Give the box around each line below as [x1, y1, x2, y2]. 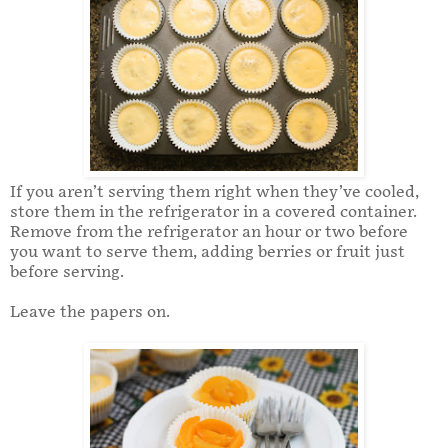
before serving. [10, 263, 124, 283]
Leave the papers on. [10, 303, 170, 323]
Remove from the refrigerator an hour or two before [10, 223, 408, 243]
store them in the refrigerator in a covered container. [10, 203, 417, 223]
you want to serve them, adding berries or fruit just [10, 243, 405, 263]
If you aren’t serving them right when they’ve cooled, [10, 183, 419, 203]
